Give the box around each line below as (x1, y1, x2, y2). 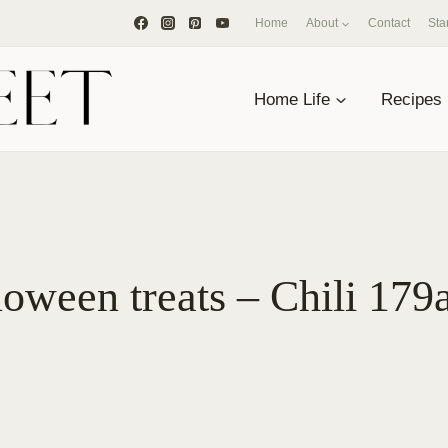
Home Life (254, 89, 330, 109)
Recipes (381, 89, 442, 109)
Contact (368, 16, 410, 30)
